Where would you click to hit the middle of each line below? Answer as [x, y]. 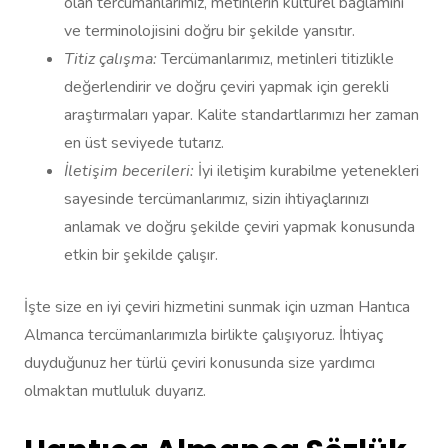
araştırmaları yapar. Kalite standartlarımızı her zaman [241, 115]
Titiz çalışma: [110, 59]
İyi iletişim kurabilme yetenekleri [306, 171]
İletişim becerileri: [129, 171]
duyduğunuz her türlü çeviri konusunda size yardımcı [199, 363]
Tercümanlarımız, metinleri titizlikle [275, 59]
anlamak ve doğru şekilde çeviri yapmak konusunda [239, 227]
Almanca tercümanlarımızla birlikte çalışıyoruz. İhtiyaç [203, 335]
